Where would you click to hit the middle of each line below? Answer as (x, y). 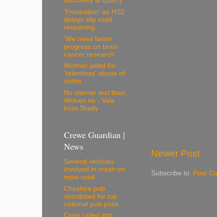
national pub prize (91, 204)
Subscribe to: (172, 173)
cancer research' (90, 54)
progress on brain (91, 46)
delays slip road (88, 19)
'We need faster (88, 39)
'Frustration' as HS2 (94, 12)
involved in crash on (94, 169)
